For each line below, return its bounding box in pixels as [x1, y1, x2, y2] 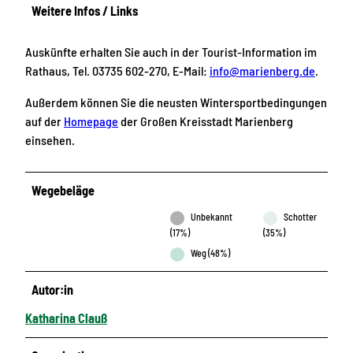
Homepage [64, 113, 118, 129]
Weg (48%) [191, 247, 231, 259]
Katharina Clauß [25, 310, 107, 326]
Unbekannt [191, 211, 233, 223]
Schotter [283, 211, 317, 223]
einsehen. [25, 132, 75, 148]
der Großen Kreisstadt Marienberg [118, 113, 293, 129]
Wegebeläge [32, 183, 95, 199]
